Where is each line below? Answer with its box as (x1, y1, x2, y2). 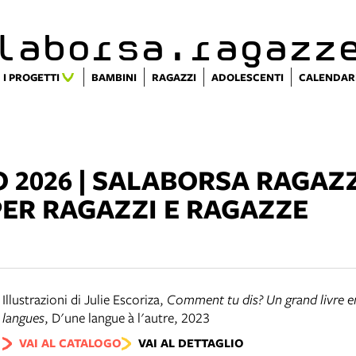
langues (2, 308, 44, 327)
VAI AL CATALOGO (18, 335, 122, 352)
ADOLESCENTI (211, 70, 284, 84)
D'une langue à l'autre (52, 308, 174, 327)
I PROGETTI (3, 70, 60, 84)
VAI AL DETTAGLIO (137, 335, 244, 352)
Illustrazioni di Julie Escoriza (2, 290, 160, 308)
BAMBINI (91, 70, 137, 84)
